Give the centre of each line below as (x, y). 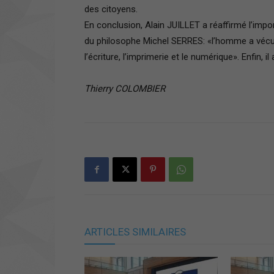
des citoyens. (111, 9)
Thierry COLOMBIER (125, 88)
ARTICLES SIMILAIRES (135, 231)
